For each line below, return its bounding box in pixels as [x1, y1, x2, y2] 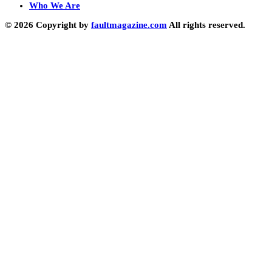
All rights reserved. [167, 19, 245, 30]
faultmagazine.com [91, 19, 167, 30]
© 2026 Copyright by [5, 19, 91, 30]
